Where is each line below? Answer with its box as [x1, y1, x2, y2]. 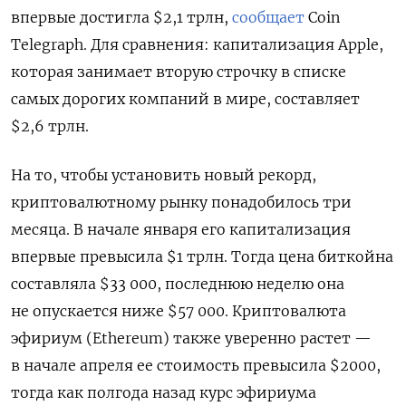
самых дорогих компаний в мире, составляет [11, 89, 360, 108]
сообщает [232, 7, 304, 26]
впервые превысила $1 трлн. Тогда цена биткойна [11, 246, 393, 266]
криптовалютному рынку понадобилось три [11, 192, 352, 211]
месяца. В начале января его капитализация [11, 219, 351, 238]
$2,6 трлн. [11, 116, 89, 135]
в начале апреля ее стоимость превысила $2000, [11, 355, 381, 374]
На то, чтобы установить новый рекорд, [11, 165, 316, 184]
